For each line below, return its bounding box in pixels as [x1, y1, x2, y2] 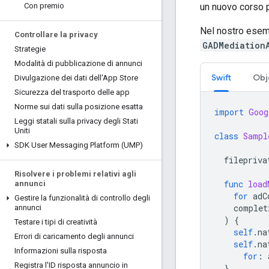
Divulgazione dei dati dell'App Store [14, 73, 138, 82]
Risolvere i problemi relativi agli [14, 169, 136, 178]
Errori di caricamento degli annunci [14, 232, 134, 241]
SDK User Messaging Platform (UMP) [14, 141, 143, 150]
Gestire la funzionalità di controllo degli [14, 193, 150, 202]
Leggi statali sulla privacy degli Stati [14, 116, 138, 125]
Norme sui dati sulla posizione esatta [14, 102, 143, 111]
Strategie [14, 44, 46, 53]
